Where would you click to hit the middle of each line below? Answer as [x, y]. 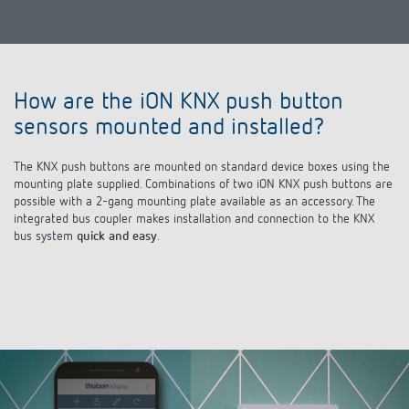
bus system [45, 237]
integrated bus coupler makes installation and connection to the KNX [194, 220]
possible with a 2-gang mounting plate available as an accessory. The [194, 202]
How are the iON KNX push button [178, 103]
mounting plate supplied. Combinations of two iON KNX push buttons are [203, 185]
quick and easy [117, 237]
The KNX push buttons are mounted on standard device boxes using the [202, 168]
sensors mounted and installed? [169, 128]
